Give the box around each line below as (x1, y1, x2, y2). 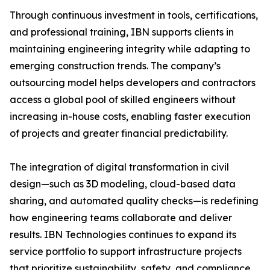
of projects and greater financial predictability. (10, 127, 228, 140)
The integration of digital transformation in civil (10, 161, 229, 174)
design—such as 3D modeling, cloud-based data (10, 178, 236, 190)
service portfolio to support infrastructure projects (10, 245, 242, 258)
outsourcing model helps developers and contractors (10, 77, 256, 89)
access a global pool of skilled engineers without (10, 93, 236, 106)
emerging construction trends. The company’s (10, 60, 221, 72)
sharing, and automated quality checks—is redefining (10, 195, 259, 207)
